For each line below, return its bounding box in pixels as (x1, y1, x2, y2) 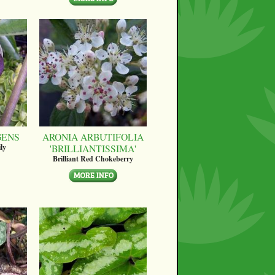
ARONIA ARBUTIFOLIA (42, 130, 144, 143)
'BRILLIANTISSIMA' (50, 141, 136, 155)
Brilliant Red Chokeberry (53, 153, 133, 164)
